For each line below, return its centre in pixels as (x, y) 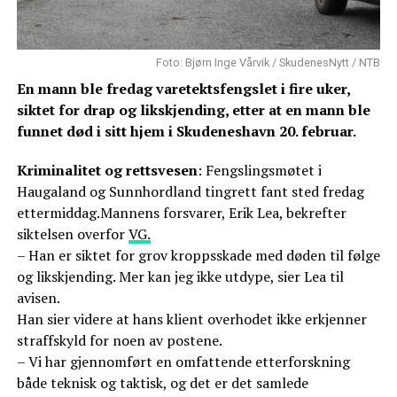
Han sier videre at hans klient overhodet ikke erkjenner (191, 319)
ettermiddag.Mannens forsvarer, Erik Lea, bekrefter (181, 213)
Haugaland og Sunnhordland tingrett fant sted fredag (190, 192)
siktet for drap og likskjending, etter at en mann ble (193, 110)
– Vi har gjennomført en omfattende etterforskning (183, 362)
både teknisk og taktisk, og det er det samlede (162, 383)
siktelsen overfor (72, 234)
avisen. (38, 298)
